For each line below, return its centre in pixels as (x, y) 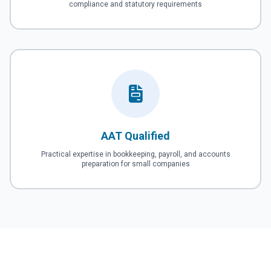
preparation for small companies (135, 164)
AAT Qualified (135, 136)
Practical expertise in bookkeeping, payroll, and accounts (135, 155)
